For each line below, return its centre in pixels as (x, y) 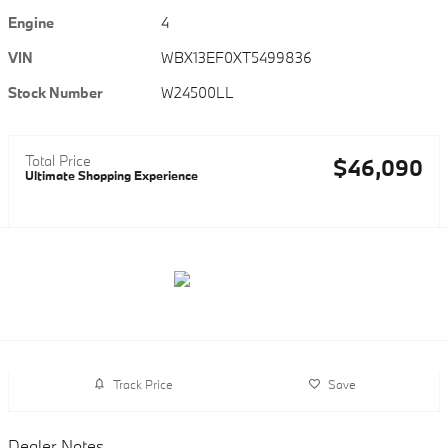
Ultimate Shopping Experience (111, 175)
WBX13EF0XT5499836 (237, 58)
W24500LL (198, 93)
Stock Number (55, 93)
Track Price (142, 383)
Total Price (58, 161)
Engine (31, 23)
